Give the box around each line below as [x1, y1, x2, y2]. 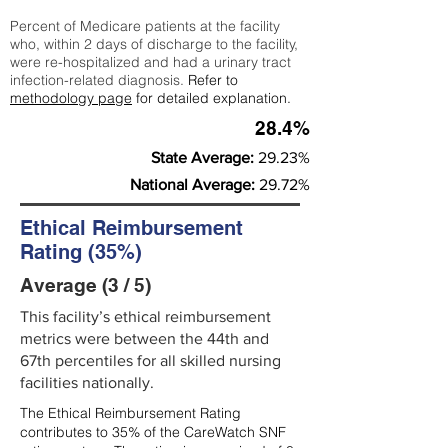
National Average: [130, 176, 259, 193]
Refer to [188, 71, 238, 89]
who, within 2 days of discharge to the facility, [10, 35, 298, 53]
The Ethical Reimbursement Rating [20, 404, 241, 422]
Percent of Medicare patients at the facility [10, 17, 280, 35]
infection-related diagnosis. [10, 71, 188, 89]
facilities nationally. [20, 374, 154, 391]
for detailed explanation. [132, 89, 291, 107]
